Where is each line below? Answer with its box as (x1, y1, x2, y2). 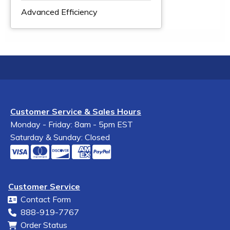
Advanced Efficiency (21, 7, 98, 17)
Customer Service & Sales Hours (10, 106, 141, 117)
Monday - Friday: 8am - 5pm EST (10, 119, 133, 129)
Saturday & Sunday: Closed (10, 132, 110, 142)
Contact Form (21, 194, 71, 204)
